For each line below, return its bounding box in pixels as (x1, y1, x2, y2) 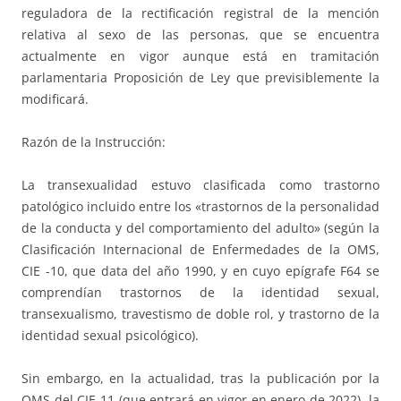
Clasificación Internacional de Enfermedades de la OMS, (21, 241, 380, 259)
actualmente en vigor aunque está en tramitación (21, 47, 380, 65)
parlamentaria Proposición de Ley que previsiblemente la (21, 69, 380, 87)
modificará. (21, 90, 89, 108)
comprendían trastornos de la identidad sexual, (21, 284, 380, 302)
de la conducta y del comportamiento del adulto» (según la (21, 219, 380, 237)
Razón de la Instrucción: (21, 133, 166, 151)
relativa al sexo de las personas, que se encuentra (21, 26, 380, 44)
